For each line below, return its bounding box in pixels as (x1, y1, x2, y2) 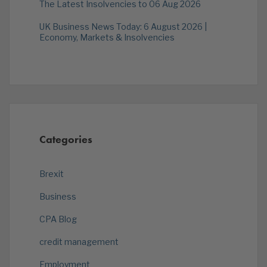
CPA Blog (39, 214, 77, 224)
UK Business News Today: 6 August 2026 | (39, 21, 207, 32)
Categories (39, 132, 92, 146)
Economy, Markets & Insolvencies (39, 32, 175, 42)
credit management (39, 237, 119, 247)
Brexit (39, 169, 64, 179)
